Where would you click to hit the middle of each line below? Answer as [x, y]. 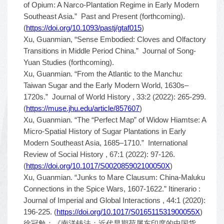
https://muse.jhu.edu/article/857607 [83, 108]
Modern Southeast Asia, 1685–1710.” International [105, 143]
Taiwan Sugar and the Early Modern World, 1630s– [106, 85]
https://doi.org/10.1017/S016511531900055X [128, 212]
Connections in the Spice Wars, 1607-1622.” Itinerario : [112, 189]
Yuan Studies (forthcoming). [69, 62]
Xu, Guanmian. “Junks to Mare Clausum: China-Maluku [114, 177]
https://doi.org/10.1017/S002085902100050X [98, 166]
